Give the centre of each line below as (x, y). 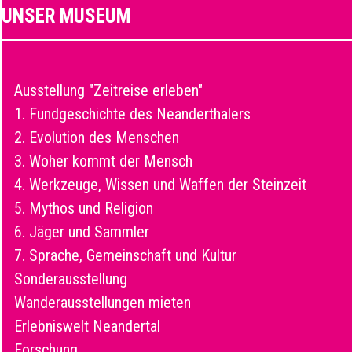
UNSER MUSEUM (66, 16)
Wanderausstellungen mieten (103, 302)
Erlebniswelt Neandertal (87, 326)
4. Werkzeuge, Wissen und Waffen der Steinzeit (160, 185)
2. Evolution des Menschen (97, 137)
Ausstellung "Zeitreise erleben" (108, 90)
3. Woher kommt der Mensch (103, 161)
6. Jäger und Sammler (82, 232)
